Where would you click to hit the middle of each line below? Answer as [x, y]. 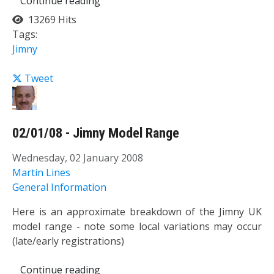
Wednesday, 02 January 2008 [78, 157]
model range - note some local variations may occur [137, 226]
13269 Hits [50, 20]
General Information [59, 187]
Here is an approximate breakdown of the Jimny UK [137, 211]
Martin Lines [41, 172]
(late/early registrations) [68, 241]
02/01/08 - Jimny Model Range [96, 133]
